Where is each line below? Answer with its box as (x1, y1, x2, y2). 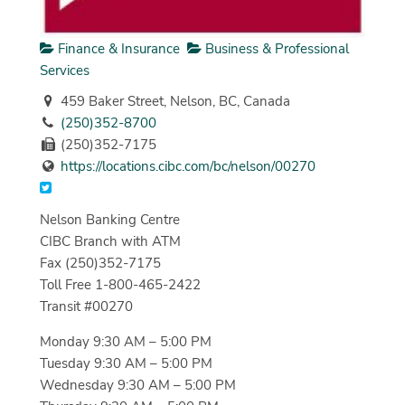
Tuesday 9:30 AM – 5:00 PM (39, 353, 212, 372)
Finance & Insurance (53, 39, 180, 58)
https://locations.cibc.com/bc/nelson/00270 (60, 157, 316, 176)
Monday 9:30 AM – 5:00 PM (39, 332, 212, 351)
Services (39, 61, 89, 80)
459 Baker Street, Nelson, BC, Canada (56, 92, 290, 111)
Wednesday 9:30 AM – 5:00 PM (39, 375, 236, 394)
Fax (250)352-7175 (39, 253, 161, 272)
